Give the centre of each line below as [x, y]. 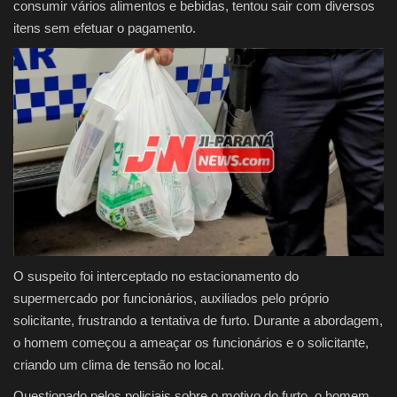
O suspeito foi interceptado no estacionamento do [156, 276]
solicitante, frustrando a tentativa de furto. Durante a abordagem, [198, 320]
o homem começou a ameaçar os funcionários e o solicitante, [191, 342]
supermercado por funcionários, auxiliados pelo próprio [171, 298]
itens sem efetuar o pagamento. [105, 27]
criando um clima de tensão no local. [119, 364]
